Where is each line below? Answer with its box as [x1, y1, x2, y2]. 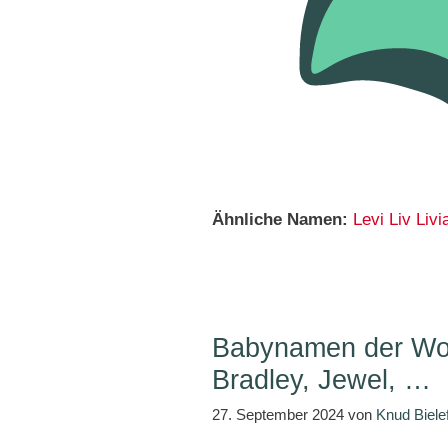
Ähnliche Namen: [212, 210, 348, 229]
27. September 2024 [212, 405, 344, 423]
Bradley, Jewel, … [212, 365, 431, 395]
